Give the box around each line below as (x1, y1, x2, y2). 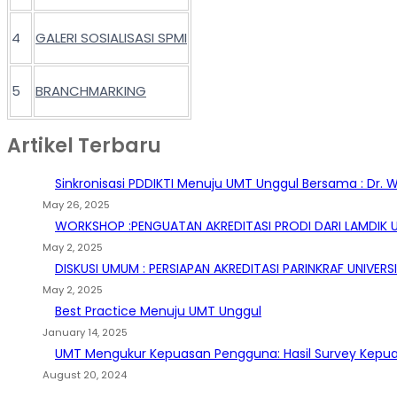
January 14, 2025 (43, 325, 128, 340)
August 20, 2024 (43, 368, 127, 383)
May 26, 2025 (43, 198, 110, 213)
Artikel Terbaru (7, 132, 161, 160)
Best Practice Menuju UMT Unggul (55, 302, 261, 321)
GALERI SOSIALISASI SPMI (35, 27, 187, 47)
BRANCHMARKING (35, 81, 146, 100)
